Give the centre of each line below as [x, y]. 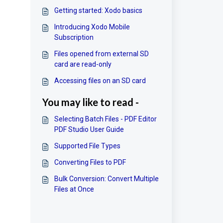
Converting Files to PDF [90, 162]
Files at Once [74, 189]
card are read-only [83, 64]
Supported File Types [87, 146]
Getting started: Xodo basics [98, 10]
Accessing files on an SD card [100, 81]
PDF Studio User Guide [89, 129]
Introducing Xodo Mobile [92, 27]
